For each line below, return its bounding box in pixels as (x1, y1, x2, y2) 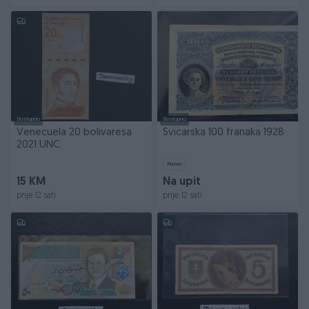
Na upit (163, 177, 201, 188)
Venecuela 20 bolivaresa (17, 128, 132, 138)
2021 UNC (17, 140, 60, 150)
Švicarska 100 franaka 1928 (163, 128, 284, 138)
